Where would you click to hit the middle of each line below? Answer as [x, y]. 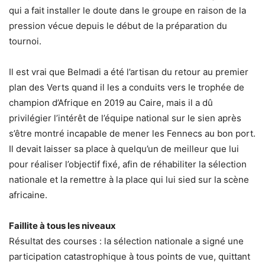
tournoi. [25, 41]
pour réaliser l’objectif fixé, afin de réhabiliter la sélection [128, 164]
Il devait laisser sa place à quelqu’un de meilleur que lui [124, 148]
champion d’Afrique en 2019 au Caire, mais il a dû [111, 102]
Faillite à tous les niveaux [62, 225]
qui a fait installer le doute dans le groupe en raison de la [127, 10]
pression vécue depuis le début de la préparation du [118, 25]
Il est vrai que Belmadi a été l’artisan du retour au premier [129, 72]
